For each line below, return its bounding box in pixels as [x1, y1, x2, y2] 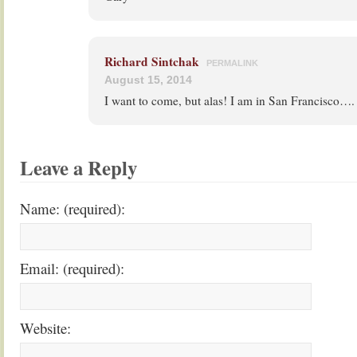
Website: [20, 318, 71, 338]
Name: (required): [20, 198, 125, 218]
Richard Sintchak [104, 53, 199, 70]
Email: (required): [20, 258, 124, 278]
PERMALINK [206, 58, 258, 68]
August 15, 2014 [104, 73, 192, 86]
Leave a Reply [20, 153, 137, 182]
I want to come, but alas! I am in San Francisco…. [104, 92, 355, 108]
